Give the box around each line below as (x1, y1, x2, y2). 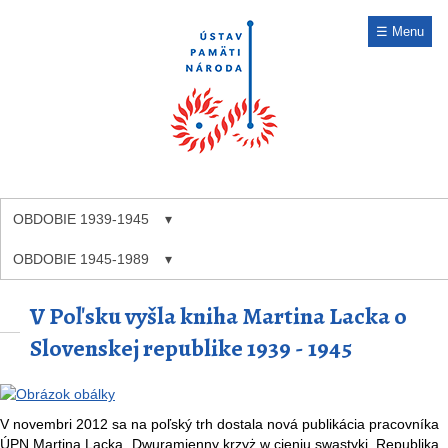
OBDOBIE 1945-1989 (13, 251, 149, 267)
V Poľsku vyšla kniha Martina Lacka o (30, 300, 407, 332)
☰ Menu (376, 24, 424, 39)
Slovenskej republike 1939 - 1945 (30, 332, 352, 364)
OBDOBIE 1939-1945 (13, 211, 149, 227)
